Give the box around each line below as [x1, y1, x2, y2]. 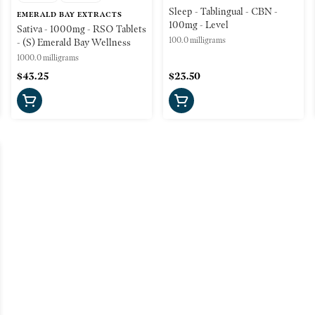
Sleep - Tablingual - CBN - [169, 4, 278, 18]
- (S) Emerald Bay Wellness [17, 35, 131, 49]
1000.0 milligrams [17, 51, 79, 63]
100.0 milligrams [169, 34, 226, 45]
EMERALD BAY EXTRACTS [17, 9, 122, 19]
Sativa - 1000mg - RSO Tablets [17, 22, 146, 35]
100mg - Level [169, 18, 229, 31]
